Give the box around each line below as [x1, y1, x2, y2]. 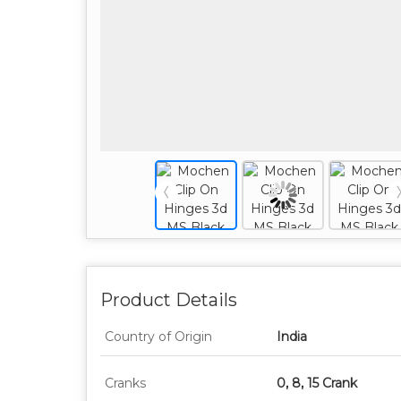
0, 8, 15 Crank [277, 375, 357, 392]
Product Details [100, 289, 237, 311]
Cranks [105, 375, 146, 392]
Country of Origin [105, 328, 212, 346]
